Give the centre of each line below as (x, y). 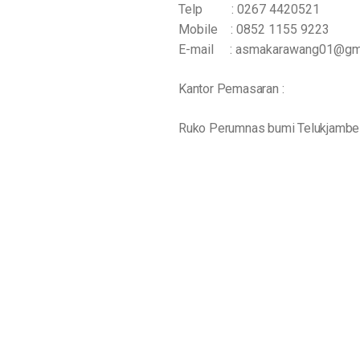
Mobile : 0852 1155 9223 (254, 29)
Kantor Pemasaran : (231, 89)
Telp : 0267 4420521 (249, 9)
